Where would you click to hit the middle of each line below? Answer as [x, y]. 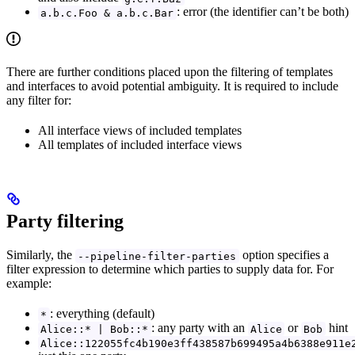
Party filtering [65, 221]
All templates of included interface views [140, 145]
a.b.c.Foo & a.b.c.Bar [107, 13]
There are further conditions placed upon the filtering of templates [170, 72]
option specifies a [284, 255]
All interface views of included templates [140, 131]
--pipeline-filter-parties [157, 256]
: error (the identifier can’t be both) [262, 12]
